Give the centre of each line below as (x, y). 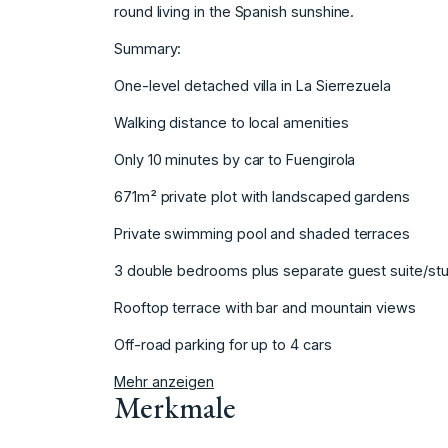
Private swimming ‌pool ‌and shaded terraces (262, 234)
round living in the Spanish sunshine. (234, 12)
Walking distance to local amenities (231, 123)
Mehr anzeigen (164, 382)
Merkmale (175, 408)
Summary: (148, 49)
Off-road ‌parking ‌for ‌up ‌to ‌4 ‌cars (223, 345)
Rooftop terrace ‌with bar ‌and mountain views (265, 308)
